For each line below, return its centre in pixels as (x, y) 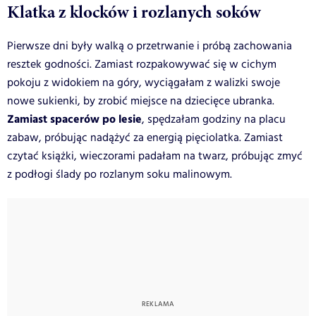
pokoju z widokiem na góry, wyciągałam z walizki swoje (144, 83)
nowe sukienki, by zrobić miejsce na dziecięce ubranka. (141, 101)
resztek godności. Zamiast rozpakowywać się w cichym (142, 64)
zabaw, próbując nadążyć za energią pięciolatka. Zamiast (145, 138)
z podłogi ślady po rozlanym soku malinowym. (120, 174)
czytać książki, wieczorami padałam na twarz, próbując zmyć (155, 156)
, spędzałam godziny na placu (214, 119)
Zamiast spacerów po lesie (74, 119)
